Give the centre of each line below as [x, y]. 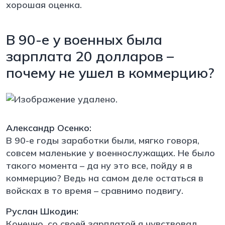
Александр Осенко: [49, 128]
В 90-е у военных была [84, 39]
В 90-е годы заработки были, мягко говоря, [103, 140]
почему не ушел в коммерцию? [110, 72]
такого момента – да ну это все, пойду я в [99, 165]
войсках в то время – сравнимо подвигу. [96, 190]
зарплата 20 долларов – [90, 56]
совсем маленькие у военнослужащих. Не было [110, 153]
